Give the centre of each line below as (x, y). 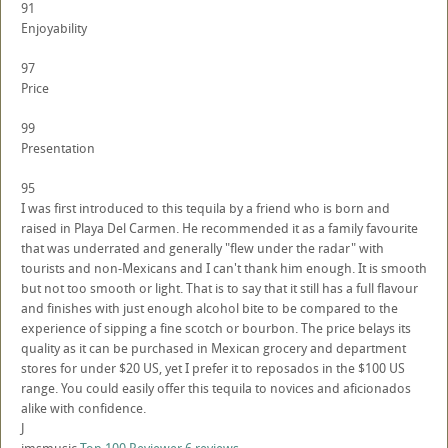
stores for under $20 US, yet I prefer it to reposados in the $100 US (213, 368)
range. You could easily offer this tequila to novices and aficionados (216, 388)
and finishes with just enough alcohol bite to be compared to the (209, 308)
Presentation (58, 148)
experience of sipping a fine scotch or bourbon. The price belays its (216, 328)
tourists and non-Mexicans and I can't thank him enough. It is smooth (224, 268)
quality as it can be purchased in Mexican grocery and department (213, 348)
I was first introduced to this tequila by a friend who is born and (205, 208)
